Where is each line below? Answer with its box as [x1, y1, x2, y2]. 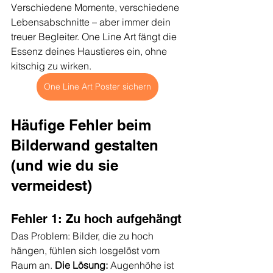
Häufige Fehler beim [11, 116, 155, 133]
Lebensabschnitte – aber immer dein [11, 15, 173, 28]
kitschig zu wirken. [11, 59, 91, 72]
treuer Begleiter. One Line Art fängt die [11, 30, 179, 43]
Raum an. [11, 258, 55, 271]
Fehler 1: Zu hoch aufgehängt [11, 211, 182, 226]
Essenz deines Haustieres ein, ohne [11, 44, 169, 57]
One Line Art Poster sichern [44, 80, 151, 92]
